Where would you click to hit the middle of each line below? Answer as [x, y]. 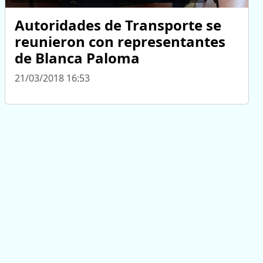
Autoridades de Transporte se [118, 25]
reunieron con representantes [120, 41]
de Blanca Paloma [77, 58]
